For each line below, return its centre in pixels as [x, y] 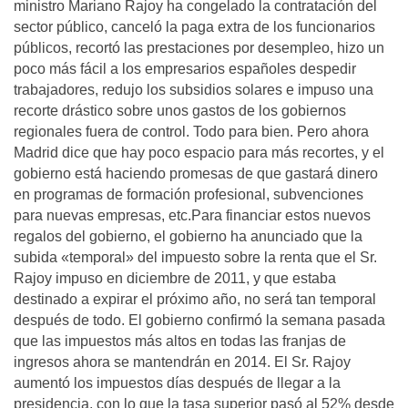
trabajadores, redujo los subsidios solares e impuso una [194, 90]
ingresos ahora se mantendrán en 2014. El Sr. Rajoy [182, 362]
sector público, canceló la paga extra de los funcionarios [194, 27]
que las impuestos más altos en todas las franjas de [180, 341]
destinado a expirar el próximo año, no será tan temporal [195, 299]
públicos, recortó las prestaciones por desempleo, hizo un [199, 48]
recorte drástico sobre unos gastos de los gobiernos [180, 111]
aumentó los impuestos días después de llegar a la [177, 383]
